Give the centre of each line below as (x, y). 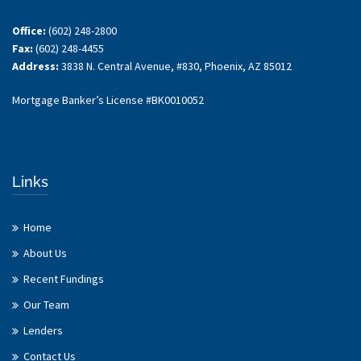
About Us (45, 253)
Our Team (46, 305)
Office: (29, 31)
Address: (37, 66)
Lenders (43, 331)
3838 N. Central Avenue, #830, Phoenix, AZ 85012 (176, 66)
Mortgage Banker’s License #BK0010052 (108, 100)
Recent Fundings (64, 279)
